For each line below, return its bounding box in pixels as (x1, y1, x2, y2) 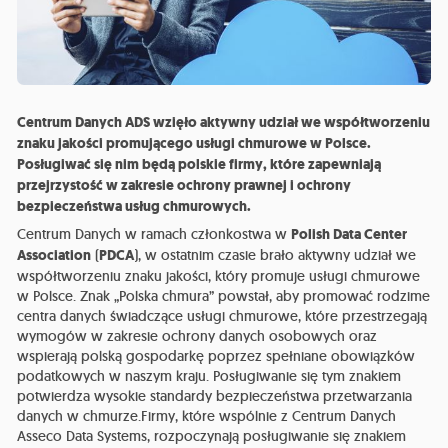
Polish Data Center (291, 225, 408, 245)
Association (17, 246, 92, 266)
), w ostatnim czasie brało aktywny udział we (134, 246, 417, 265)
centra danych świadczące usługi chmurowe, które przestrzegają (17, 307, 428, 326)
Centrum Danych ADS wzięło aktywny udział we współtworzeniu (17, 113, 431, 133)
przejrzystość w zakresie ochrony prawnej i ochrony (17, 176, 352, 196)
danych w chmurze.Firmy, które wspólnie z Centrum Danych (17, 407, 397, 426)
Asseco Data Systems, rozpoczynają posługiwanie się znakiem (17, 427, 407, 446)
